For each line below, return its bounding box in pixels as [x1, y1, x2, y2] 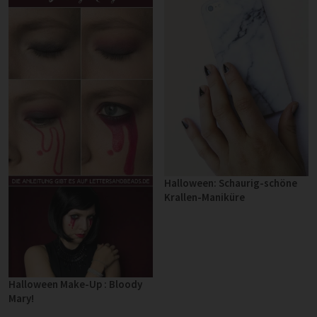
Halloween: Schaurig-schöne [164, 175, 297, 190]
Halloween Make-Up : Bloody [8, 277, 142, 291]
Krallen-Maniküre [164, 190, 245, 204]
